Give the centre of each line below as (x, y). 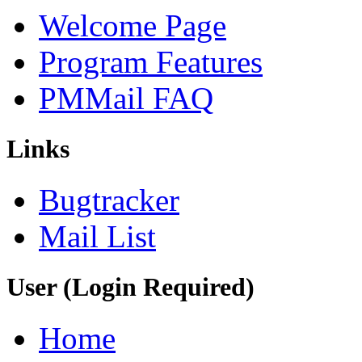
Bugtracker (109, 200)
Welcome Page (133, 25)
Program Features (151, 61)
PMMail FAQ (126, 98)
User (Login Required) (130, 287)
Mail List (97, 236)
